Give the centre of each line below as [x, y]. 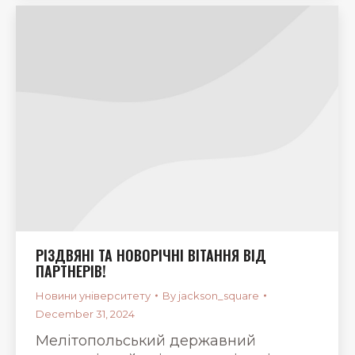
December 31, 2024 [85, 313]
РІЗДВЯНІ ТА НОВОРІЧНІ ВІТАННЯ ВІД [151, 255]
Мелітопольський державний [146, 340]
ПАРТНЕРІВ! [71, 271]
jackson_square [219, 295]
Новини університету [93, 295]
